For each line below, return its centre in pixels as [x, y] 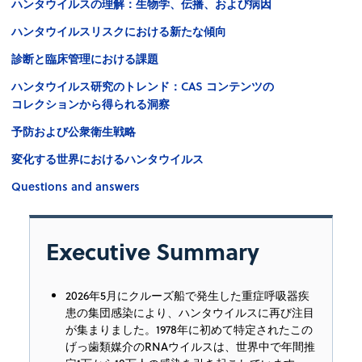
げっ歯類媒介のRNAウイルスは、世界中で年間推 [190, 346]
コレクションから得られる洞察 [90, 103]
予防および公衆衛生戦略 [74, 131]
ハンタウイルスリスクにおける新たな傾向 [119, 31]
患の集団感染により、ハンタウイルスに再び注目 [190, 312]
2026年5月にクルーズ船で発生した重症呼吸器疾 [187, 295]
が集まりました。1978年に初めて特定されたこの [189, 329]
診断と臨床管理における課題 [85, 58]
